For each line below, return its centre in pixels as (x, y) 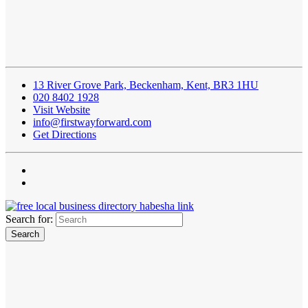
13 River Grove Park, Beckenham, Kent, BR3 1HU (146, 85)
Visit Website (62, 110)
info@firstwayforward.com (92, 122)
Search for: (29, 219)
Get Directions (65, 135)
